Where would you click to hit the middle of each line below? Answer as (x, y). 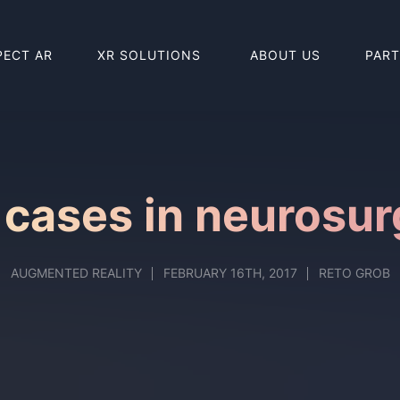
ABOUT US (285, 55)
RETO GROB (354, 273)
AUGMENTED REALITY (76, 273)
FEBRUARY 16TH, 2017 (230, 273)
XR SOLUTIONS (151, 55)
